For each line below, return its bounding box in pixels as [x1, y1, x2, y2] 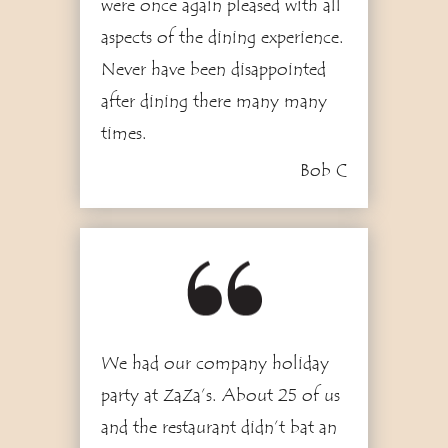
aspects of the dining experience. [100, 26, 344, 49]
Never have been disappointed [100, 58, 326, 81]
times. [100, 122, 147, 145]
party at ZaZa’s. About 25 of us [100, 384, 340, 407]
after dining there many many [100, 90, 327, 113]
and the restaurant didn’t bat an [100, 416, 337, 439]
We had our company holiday [100, 352, 329, 375]
